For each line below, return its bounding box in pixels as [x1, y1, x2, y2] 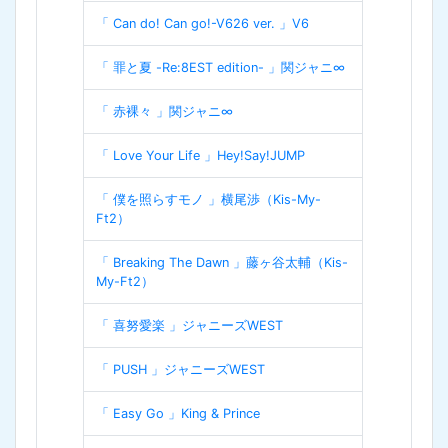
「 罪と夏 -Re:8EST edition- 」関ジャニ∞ [96, 59, 345, 75]
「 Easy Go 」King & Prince [96, 405, 260, 421]
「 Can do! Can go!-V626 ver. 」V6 [96, 15, 309, 31]
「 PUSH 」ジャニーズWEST [96, 361, 265, 377]
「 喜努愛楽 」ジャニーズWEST [96, 317, 283, 333]
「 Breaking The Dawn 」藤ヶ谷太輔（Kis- [96, 254, 348, 270]
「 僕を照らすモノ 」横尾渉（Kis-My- [96, 191, 321, 207]
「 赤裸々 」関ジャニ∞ [96, 103, 233, 119]
